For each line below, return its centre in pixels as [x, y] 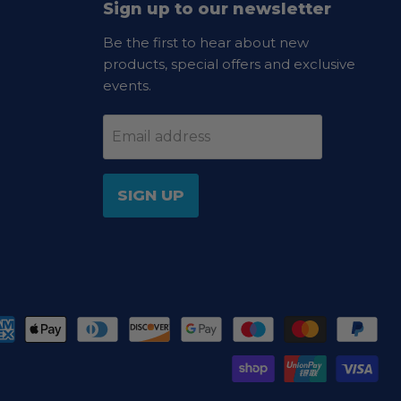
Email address [161, 137]
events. [127, 85]
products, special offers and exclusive [229, 64]
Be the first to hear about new [205, 43]
